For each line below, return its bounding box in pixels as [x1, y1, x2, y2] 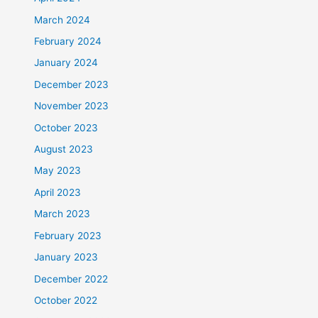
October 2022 [34, 294, 98, 306]
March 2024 [34, 13, 91, 26]
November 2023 [34, 100, 109, 112]
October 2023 [34, 121, 99, 133]
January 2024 [34, 57, 99, 69]
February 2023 [34, 229, 102, 241]
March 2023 [34, 208, 91, 220]
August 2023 [34, 143, 94, 155]
